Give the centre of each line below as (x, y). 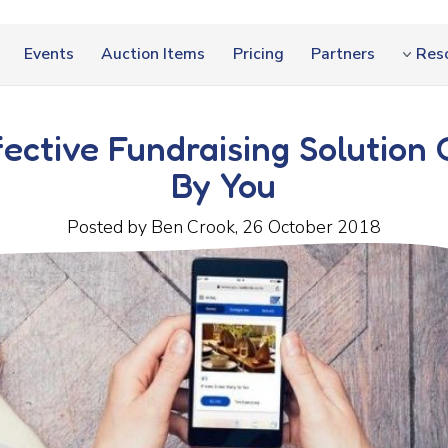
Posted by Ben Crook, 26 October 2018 (223, 226)
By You (224, 184)
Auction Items (153, 54)
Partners (343, 54)
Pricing (258, 54)
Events (48, 54)
